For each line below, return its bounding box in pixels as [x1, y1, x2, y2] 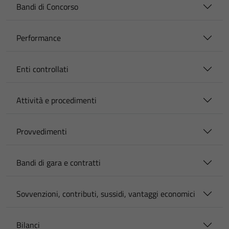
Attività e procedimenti [16, 94, 97, 106]
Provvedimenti [16, 125, 67, 138]
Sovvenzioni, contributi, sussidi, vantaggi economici [16, 188, 195, 200]
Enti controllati [16, 63, 68, 75]
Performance [16, 32, 61, 44]
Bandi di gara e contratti [16, 156, 101, 169]
